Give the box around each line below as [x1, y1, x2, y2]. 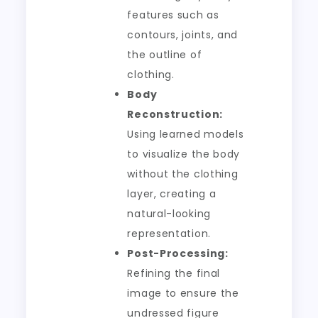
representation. [127, 226, 211, 241]
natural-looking [127, 207, 211, 221]
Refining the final [127, 266, 221, 280]
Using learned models [127, 127, 244, 141]
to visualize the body [127, 147, 241, 161]
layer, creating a [127, 187, 216, 201]
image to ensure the [127, 286, 239, 300]
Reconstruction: [127, 107, 223, 121]
